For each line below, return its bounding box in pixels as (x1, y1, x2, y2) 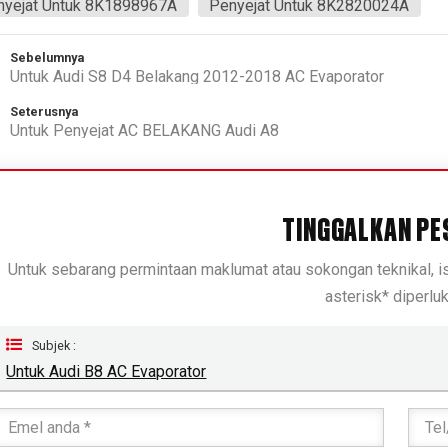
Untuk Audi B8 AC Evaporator (6, 362, 207, 382)
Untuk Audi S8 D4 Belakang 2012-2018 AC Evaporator (9, 67, 384, 87)
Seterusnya (9, 104, 78, 120)
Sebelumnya (9, 50, 84, 66)
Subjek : (32, 338, 77, 354)
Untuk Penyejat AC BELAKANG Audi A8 (9, 121, 279, 141)
